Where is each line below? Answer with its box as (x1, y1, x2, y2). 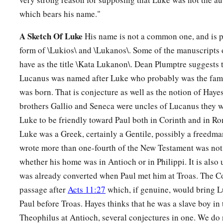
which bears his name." (19, 8, 101, 20)
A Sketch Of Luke (19, 30, 83, 43)
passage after (19, 184, 68, 196)
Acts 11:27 (68, 184, 106, 196)
